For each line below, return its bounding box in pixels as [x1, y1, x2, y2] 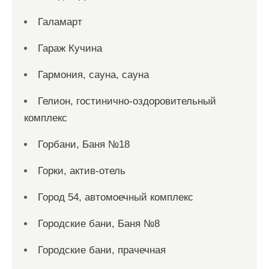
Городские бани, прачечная [38, 244, 166, 256]
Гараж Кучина [38, 43, 102, 54]
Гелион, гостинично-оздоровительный [38, 95, 216, 107]
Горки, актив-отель [38, 165, 125, 177]
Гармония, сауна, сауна [38, 69, 149, 80]
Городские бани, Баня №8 [38, 218, 160, 229]
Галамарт [38, 16, 82, 28]
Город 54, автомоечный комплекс [38, 192, 193, 203]
